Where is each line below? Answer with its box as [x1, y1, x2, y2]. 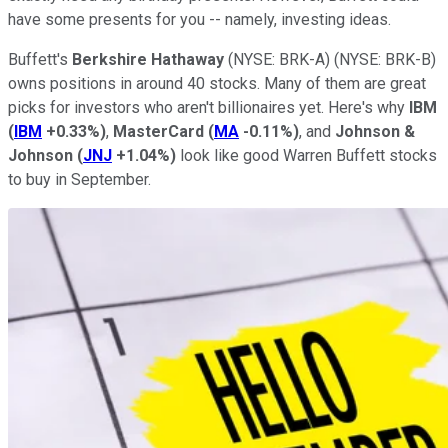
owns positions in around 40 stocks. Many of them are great [8, 73, 426, 93]
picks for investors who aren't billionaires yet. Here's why [8, 97, 409, 117]
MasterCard [113, 121, 204, 141]
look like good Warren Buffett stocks [176, 145, 437, 165]
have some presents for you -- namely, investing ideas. [8, 9, 391, 29]
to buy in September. [8, 169, 151, 189]
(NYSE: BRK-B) [334, 49, 436, 69]
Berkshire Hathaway [72, 49, 224, 69]
